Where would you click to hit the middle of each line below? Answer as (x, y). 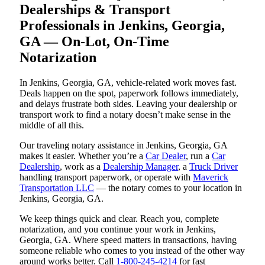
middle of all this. (52, 125)
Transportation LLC (57, 188)
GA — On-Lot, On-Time (94, 41)
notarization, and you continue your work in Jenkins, (118, 229)
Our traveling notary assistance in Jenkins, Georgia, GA (123, 145)
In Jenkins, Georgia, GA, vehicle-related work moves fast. (128, 82)
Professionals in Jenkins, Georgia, (122, 25)
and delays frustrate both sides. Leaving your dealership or (128, 104)
